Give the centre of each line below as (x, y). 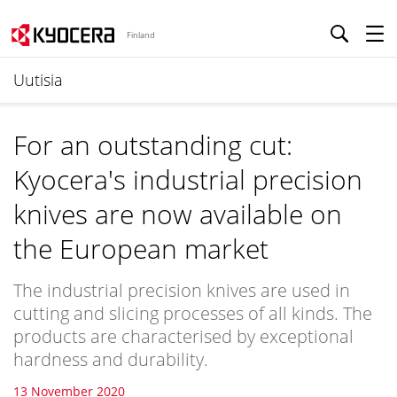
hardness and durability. (111, 359)
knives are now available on (178, 214)
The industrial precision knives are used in (182, 290)
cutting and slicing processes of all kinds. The (193, 313)
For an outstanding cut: (153, 145)
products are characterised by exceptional (183, 336)
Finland (141, 35)
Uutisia (38, 80)
